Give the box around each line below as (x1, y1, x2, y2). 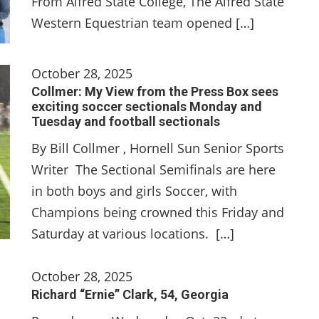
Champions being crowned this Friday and (31, 204, 284, 221)
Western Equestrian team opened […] (31, 14, 254, 31)
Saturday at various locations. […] (31, 225, 234, 242)
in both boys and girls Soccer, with (31, 182, 237, 199)
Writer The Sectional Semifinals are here (31, 161, 276, 178)
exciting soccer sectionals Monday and (31, 99, 262, 114)
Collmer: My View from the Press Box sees (31, 84, 278, 99)
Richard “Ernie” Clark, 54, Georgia (31, 287, 229, 302)
